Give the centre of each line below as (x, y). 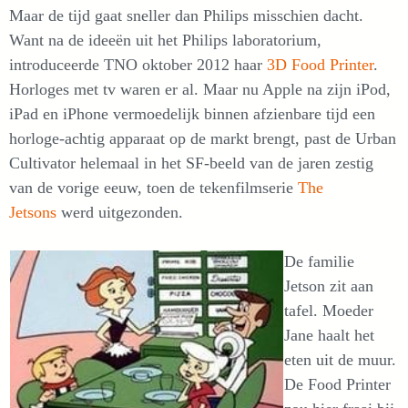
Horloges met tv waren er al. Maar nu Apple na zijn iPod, (200, 90)
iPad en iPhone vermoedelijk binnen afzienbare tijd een (192, 114)
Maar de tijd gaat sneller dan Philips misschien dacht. (186, 16)
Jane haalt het (329, 336)
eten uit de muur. (340, 360)
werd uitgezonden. (122, 213)
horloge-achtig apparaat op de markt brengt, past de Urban (203, 139)
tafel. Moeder (329, 311)
